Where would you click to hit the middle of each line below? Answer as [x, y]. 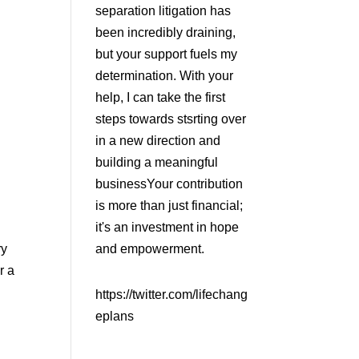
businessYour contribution [169, 184]
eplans [115, 317]
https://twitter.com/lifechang [172, 295]
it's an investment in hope [167, 228]
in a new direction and [158, 141]
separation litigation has [163, 11]
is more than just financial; [169, 206]
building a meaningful [157, 163]
